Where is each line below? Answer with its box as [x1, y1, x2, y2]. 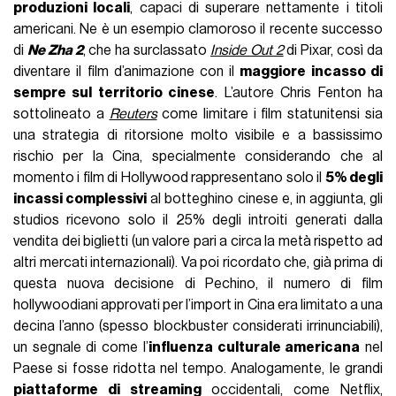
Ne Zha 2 [27, 42, 83, 57]
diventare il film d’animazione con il [13, 64, 240, 79]
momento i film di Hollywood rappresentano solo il [13, 170, 325, 185]
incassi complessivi [13, 191, 148, 206]
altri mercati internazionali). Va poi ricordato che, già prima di [13, 255, 383, 270]
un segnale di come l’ [13, 339, 148, 354]
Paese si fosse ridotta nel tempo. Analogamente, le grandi [13, 361, 383, 376]
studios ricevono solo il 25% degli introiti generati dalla [13, 212, 383, 227]
